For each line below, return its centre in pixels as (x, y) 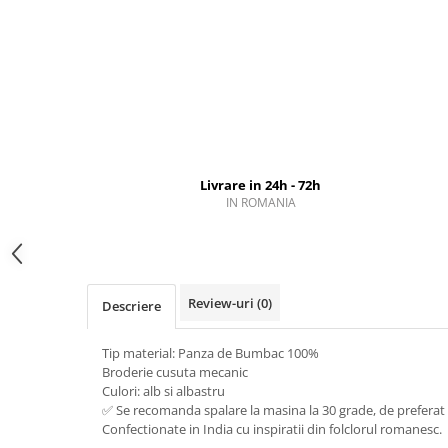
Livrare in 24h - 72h (261, 184)
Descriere (131, 305)
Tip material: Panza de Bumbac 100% (234, 352)
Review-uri (222, 302)
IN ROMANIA (260, 202)
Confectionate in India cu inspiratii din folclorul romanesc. (272, 428)
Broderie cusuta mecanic (223, 371)
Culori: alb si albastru (163, 390)
